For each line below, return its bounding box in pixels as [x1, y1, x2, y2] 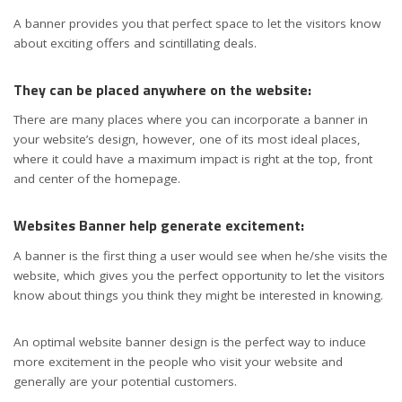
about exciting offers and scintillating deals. [13, 35, 257, 51]
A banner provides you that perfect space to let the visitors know [13, 15, 380, 31]
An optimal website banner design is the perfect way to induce [13, 333, 366, 350]
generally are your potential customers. [13, 372, 240, 389]
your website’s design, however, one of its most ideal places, [13, 131, 361, 148]
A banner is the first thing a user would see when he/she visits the [13, 247, 388, 264]
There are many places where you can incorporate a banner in [13, 111, 368, 128]
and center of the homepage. [13, 170, 180, 188]
